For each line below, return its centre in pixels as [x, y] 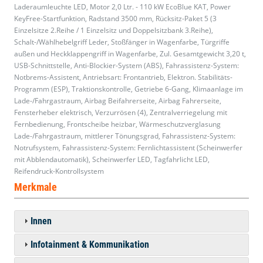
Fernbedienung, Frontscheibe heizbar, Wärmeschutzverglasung [117, 124]
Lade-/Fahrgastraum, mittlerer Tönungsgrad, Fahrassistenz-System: [125, 136]
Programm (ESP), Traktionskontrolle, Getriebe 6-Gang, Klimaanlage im [129, 89]
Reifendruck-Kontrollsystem [59, 171]
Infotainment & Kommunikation [90, 245]
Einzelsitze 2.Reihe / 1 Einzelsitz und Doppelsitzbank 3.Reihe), [114, 31]
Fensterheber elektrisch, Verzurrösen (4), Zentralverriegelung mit [121, 113]
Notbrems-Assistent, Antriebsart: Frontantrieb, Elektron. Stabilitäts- [123, 77]
